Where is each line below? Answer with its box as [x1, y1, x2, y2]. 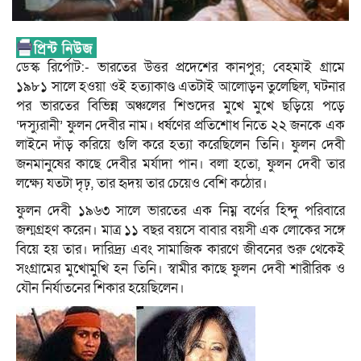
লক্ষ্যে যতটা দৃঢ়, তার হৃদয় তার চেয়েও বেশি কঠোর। [16, 174, 268, 193]
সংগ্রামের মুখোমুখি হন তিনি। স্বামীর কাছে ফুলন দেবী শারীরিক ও [16, 259, 345, 279]
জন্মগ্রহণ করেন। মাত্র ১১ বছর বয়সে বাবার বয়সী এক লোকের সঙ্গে [16, 221, 345, 240]
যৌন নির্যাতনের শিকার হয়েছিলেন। [16, 279, 185, 298]
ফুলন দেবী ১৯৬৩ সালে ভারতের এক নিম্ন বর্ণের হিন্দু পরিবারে [16, 201, 345, 221]
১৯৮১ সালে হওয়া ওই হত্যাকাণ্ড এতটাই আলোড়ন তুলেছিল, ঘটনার [16, 77, 345, 97]
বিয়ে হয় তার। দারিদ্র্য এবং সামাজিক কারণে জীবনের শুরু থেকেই [16, 240, 345, 259]
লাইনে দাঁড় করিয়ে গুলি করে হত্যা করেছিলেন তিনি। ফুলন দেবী [16, 135, 345, 155]
